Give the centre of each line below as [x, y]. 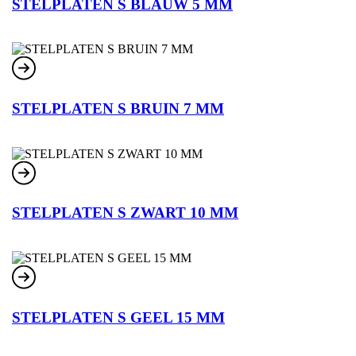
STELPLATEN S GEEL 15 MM [118, 317]
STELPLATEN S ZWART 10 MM [125, 213]
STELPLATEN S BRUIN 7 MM [118, 108]
